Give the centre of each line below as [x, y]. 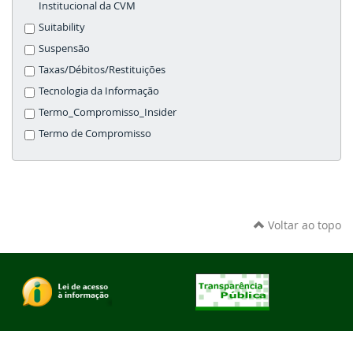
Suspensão [64, 48]
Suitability [62, 27]
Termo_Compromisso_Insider [108, 112]
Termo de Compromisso [95, 134]
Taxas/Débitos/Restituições [102, 70]
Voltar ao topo [303, 225]
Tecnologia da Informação [99, 91]
